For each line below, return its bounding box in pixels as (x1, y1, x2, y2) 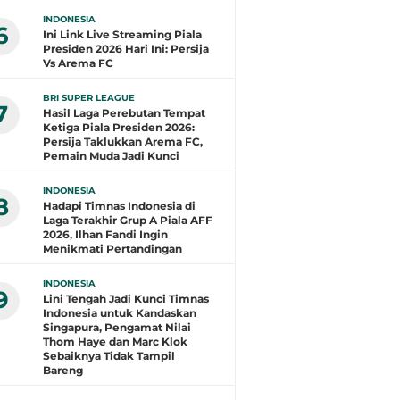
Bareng (43, 363, 83, 377)
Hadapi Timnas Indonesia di (43, 199, 196, 212)
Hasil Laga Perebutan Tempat (43, 106, 205, 120)
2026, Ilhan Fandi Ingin (43, 228, 168, 241)
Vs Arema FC (43, 56, 113, 70)
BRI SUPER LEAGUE (43, 92, 135, 104)
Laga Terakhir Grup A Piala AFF (43, 213, 212, 227)
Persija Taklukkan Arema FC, (43, 135, 203, 148)
